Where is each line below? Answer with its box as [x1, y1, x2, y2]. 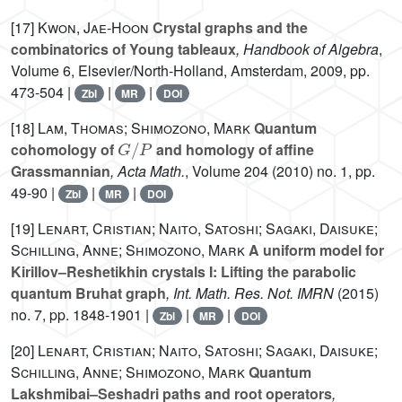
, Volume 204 [185, 161, 268, 182]
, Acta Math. [110, 161, 185, 182]
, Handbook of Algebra [236, 39, 379, 60]
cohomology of [11, 139, 118, 161]
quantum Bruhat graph [11, 283, 166, 304]
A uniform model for [245, 240, 384, 261]
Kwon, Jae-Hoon [38, 17, 149, 39]
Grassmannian [11, 161, 110, 182]
